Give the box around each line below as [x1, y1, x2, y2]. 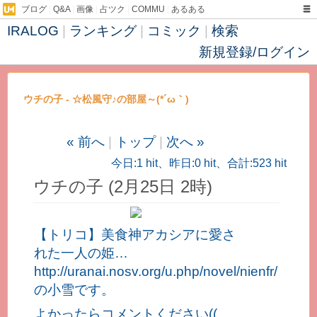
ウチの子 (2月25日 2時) [33, 177, 212, 196]
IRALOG [7, 23, 59, 38]
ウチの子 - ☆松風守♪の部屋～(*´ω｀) [23, 93, 190, 105]
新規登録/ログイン [199, 45, 310, 59]
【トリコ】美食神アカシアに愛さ [33, 227, 236, 242]
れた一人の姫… [33, 246, 128, 260]
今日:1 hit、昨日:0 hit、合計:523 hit [110, 156, 287, 169]
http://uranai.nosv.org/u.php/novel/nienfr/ [33, 264, 277, 279]
